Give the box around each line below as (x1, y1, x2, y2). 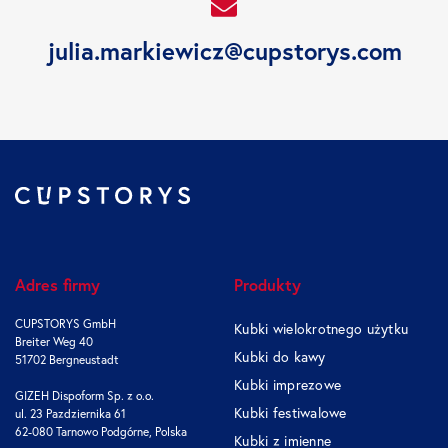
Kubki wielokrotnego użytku (234, 320, 409, 339)
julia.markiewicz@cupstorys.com (46, 35, 402, 67)
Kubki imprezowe (234, 376, 342, 395)
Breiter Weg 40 (15, 334, 93, 350)
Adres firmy (15, 275, 100, 296)
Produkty (234, 275, 301, 296)
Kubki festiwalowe (234, 404, 347, 423)
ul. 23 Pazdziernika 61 (15, 406, 126, 422)
